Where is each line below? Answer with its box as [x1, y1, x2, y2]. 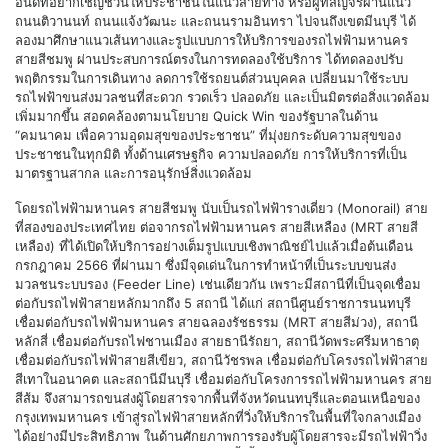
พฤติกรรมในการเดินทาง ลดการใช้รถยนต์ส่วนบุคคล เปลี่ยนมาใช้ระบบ [15, 69, 408, 86]
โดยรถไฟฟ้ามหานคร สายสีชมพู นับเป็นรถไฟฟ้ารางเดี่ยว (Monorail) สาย [15, 199, 428, 216]
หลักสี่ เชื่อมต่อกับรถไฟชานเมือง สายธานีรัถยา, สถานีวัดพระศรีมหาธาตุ [15, 332, 419, 349]
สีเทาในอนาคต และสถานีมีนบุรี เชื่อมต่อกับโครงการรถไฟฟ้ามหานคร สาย [15, 370, 432, 387]
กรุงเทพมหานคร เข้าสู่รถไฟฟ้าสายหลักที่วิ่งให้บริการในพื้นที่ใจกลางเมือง [15, 408, 421, 425]
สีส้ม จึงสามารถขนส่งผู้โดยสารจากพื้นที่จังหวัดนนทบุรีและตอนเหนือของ [15, 389, 420, 406]
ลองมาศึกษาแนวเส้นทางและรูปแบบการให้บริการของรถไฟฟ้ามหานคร [15, 31, 408, 48]
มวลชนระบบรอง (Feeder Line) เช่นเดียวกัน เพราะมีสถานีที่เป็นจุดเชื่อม [15, 275, 421, 292]
